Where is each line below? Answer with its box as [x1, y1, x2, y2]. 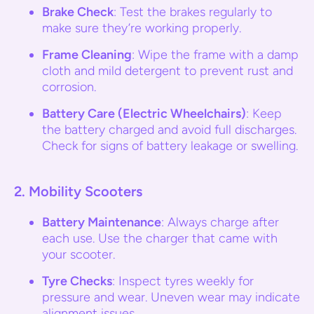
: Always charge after [161, 214, 279, 230]
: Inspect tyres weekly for [112, 273, 254, 289]
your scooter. [42, 247, 115, 262]
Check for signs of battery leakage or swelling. [42, 138, 298, 153]
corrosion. [42, 79, 96, 95]
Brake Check [42, 4, 114, 20]
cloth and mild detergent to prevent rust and [42, 63, 293, 78]
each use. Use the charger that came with [42, 231, 278, 246]
